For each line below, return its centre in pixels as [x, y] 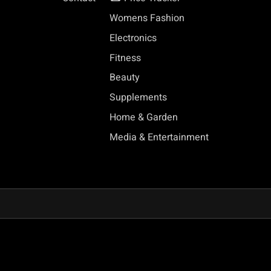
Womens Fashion [147, 18]
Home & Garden [144, 117]
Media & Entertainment [159, 137]
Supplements [139, 98]
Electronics [133, 38]
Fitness [126, 58]
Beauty [125, 78]
